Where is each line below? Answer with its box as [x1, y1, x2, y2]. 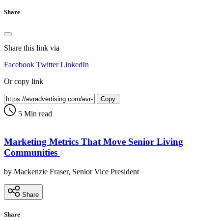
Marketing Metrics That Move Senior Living [4, 137, 183, 147]
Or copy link [4, 77, 43, 86]
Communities [4, 147, 60, 158]
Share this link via [4, 44, 59, 53]
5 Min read [16, 110, 52, 118]
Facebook [4, 60, 34, 69]
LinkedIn [60, 60, 89, 69]
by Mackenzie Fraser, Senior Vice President [4, 167, 139, 176]
